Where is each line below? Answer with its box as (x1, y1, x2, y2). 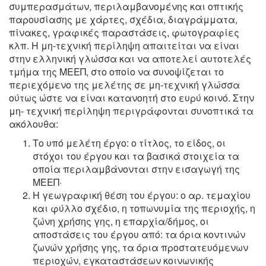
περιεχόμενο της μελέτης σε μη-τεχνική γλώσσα (9, 78, 240, 91)
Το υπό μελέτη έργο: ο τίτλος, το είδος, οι (33, 136, 226, 150)
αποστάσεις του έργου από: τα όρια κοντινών (33, 227, 245, 241)
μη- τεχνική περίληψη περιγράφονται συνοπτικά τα (9, 104, 254, 118)
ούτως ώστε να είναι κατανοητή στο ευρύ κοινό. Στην (9, 91, 254, 104)
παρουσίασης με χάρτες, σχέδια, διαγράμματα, (9, 12, 237, 26)
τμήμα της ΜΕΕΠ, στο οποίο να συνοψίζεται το (9, 65, 224, 78)
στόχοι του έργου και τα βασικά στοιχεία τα (33, 149, 239, 163)
